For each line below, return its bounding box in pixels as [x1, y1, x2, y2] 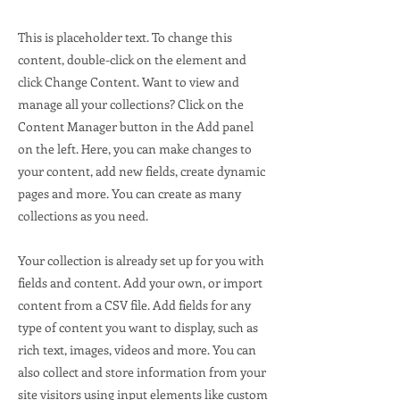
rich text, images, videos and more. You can [18, 341, 256, 358]
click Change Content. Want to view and [18, 73, 239, 90]
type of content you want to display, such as [18, 319, 258, 336]
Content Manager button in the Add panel [18, 118, 254, 135]
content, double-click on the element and [18, 51, 246, 68]
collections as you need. [18, 207, 148, 224]
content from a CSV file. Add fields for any [18, 296, 251, 313]
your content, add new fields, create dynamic [18, 162, 265, 179]
